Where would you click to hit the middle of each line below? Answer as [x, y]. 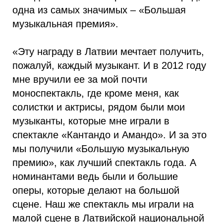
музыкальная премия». [65, 24]
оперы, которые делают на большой [96, 190]
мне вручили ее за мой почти [80, 79]
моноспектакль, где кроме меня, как [96, 93]
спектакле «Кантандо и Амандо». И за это [110, 135]
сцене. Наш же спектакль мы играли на [103, 204]
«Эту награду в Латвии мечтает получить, [108, 52]
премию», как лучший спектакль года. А [104, 163]
